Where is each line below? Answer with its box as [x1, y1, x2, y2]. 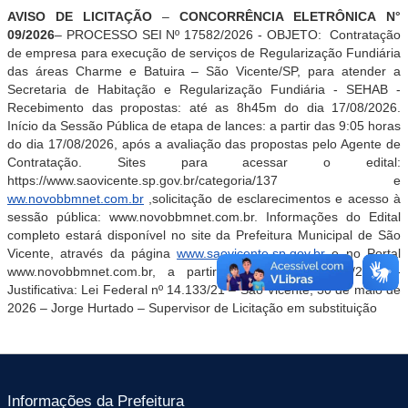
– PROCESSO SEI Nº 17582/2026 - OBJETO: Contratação [55, 27, 401, 42]
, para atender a [297, 64, 402, 78]
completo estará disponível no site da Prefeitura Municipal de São [7, 228, 401, 242]
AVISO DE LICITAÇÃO [7, 9, 152, 24]
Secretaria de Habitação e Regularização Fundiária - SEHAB [7, 82, 388, 97]
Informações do [266, 209, 369, 224]
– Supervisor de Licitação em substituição [138, 301, 377, 315]
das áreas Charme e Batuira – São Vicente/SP [7, 64, 298, 78]
